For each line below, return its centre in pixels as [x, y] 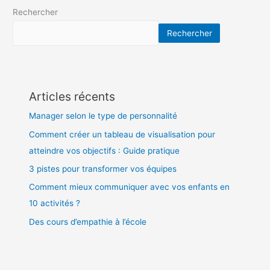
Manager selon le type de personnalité [103, 116]
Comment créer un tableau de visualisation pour [122, 134]
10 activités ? [55, 203]
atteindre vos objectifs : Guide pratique [105, 150]
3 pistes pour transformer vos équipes [103, 169]
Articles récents [72, 97]
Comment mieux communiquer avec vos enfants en [130, 187]
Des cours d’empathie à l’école [88, 221]
